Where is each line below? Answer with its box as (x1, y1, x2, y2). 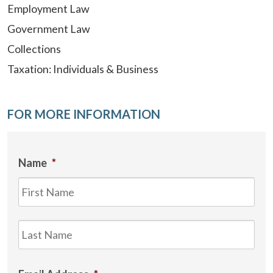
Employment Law (7, 1, 90, 15)
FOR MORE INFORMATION (7, 106, 160, 121)
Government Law (7, 21, 90, 35)
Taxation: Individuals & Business (7, 62, 158, 76)
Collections (7, 41, 61, 55)
